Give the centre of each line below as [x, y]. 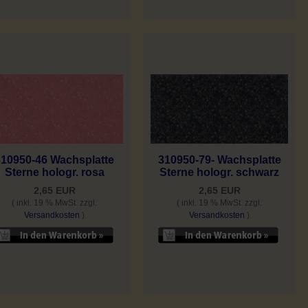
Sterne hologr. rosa [54, 173]
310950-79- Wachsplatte [219, 159]
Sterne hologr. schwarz [219, 172]
